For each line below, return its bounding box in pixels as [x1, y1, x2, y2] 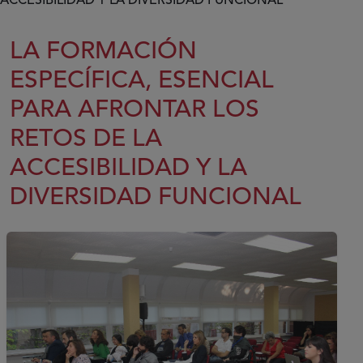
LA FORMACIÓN [10, 39, 197, 64]
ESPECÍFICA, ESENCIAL [10, 68, 274, 93]
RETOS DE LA [10, 126, 162, 152]
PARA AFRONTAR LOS [10, 97, 259, 122]
